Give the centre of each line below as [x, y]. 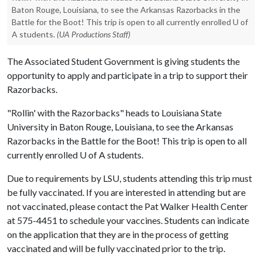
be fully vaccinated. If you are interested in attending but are [126, 192]
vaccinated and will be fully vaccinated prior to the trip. [116, 248]
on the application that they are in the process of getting [118, 234]
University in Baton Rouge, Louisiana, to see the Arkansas [120, 127]
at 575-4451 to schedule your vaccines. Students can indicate [128, 220]
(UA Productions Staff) [94, 34]
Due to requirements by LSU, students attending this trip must [130, 178]
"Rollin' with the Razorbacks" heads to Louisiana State [114, 113]
